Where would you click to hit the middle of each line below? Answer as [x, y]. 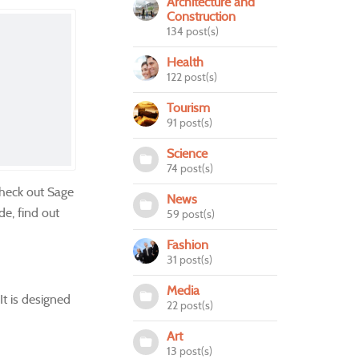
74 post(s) [190, 168]
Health [185, 62]
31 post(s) [190, 260]
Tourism [188, 108]
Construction [201, 16]
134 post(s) [193, 31]
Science [187, 153]
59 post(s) [191, 214]
